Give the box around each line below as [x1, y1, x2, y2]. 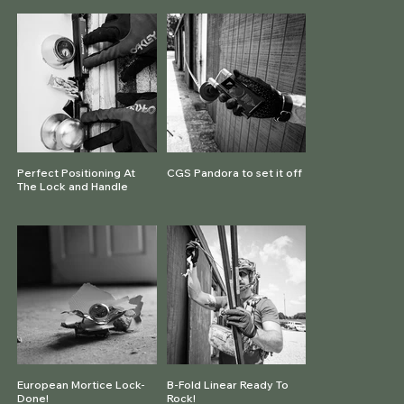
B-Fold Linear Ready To [167, 378, 289, 392]
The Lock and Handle [17, 179, 129, 194]
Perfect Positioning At [17, 166, 136, 180]
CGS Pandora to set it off [167, 166, 303, 180]
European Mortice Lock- [17, 378, 146, 392]
